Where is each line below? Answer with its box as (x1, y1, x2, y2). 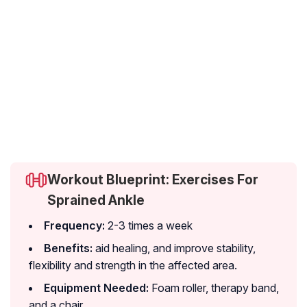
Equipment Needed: (44, 281, 149, 295)
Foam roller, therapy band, (149, 281, 279, 295)
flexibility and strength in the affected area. (29, 258, 237, 273)
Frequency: (44, 219, 105, 233)
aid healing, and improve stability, (93, 241, 256, 256)
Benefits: (44, 241, 93, 256)
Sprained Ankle (47, 192, 145, 209)
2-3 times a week (105, 219, 193, 233)
